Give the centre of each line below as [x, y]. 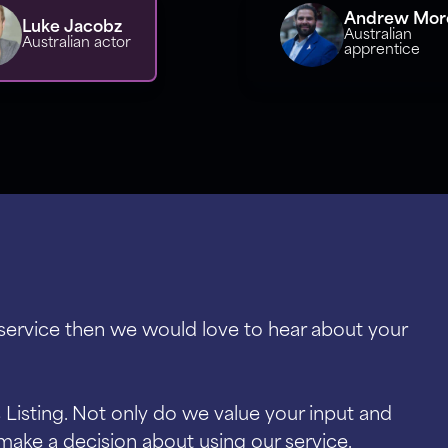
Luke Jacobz [71, 27]
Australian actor [76, 43]
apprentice [382, 50]
